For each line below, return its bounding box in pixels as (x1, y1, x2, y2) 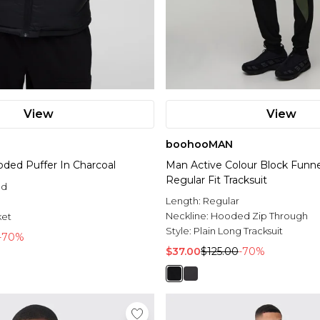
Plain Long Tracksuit (194, 225, 283, 237)
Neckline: (166, 210, 211, 222)
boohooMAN (166, 138, 233, 151)
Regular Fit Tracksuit (166, 174, 267, 187)
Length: (166, 195, 203, 207)
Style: (166, 225, 194, 237)
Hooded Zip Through (211, 210, 308, 222)
